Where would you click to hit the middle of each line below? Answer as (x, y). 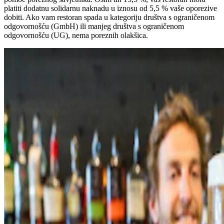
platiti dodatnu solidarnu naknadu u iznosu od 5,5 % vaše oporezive (110, 8)
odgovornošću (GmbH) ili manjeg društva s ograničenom (94, 26)
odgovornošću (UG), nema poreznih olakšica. (76, 35)
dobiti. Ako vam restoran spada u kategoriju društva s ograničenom (109, 17)
